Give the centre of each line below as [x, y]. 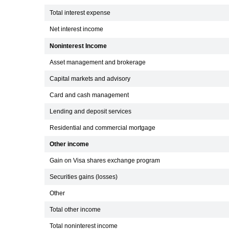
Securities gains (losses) [84, 177]
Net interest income [76, 29]
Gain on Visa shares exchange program [105, 161]
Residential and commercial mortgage [102, 128]
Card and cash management [89, 95]
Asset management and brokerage [98, 62]
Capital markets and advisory [90, 79]
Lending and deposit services [90, 111]
